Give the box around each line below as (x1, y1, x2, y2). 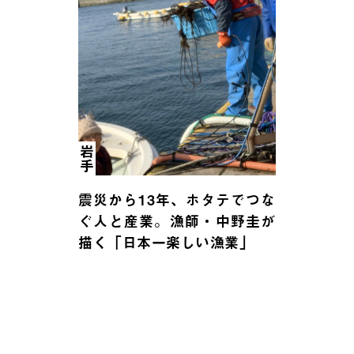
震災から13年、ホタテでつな (78, 189, 276, 211)
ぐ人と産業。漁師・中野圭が (78, 210, 276, 232)
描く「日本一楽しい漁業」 (78, 232, 254, 254)
